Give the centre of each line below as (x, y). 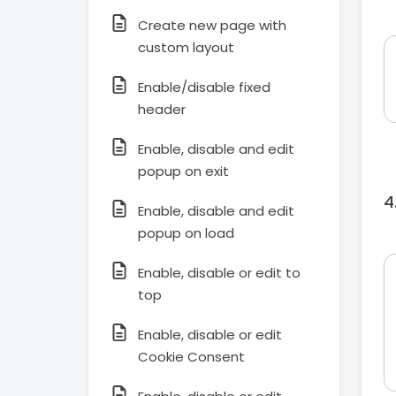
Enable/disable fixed (204, 87)
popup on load (186, 233)
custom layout (186, 47)
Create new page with (212, 25)
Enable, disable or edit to (219, 273)
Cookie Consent (191, 357)
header (162, 109)
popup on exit (183, 171)
